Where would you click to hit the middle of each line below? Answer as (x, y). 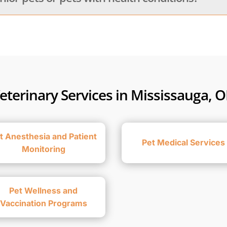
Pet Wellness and (44, 190)
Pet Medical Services (184, 143)
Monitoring (43, 149)
